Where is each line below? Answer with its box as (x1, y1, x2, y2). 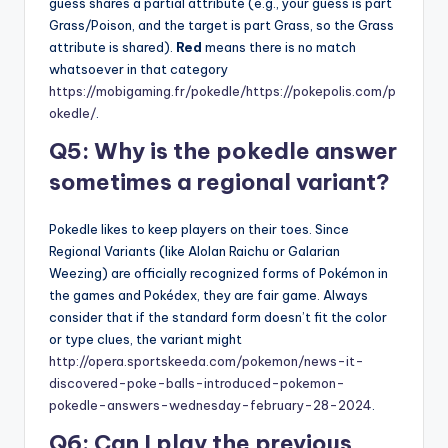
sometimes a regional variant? (49, 168, 390, 197)
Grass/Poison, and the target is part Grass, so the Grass (49, 17, 394, 34)
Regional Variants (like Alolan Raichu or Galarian (49, 243, 340, 260)
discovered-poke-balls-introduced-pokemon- (49, 375, 345, 392)
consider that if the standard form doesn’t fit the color (49, 309, 387, 326)
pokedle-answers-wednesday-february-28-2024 (49, 397, 372, 414)
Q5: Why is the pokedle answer (49, 137, 397, 166)
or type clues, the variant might (49, 331, 242, 348)
